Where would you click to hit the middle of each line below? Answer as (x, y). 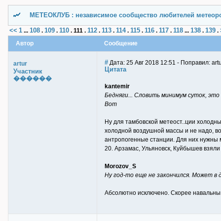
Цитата (115, 69)
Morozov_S (120, 166)
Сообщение (121, 43)
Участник (28, 71)
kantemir (117, 86)
